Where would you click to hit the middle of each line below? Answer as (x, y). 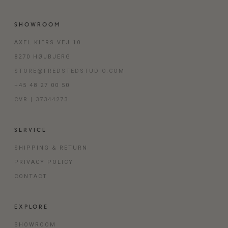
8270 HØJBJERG (42, 57)
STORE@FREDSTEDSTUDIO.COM (69, 71)
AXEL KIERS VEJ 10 (47, 43)
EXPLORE (31, 207)
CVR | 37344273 (41, 100)
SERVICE (30, 130)
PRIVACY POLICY (44, 162)
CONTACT (31, 177)
